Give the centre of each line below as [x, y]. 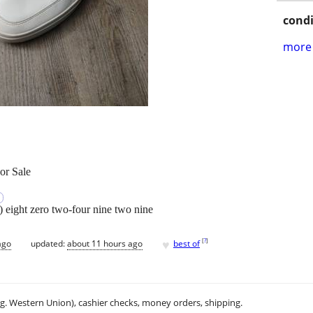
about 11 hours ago [105, 243]
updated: [49, 243]
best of [187, 243]
